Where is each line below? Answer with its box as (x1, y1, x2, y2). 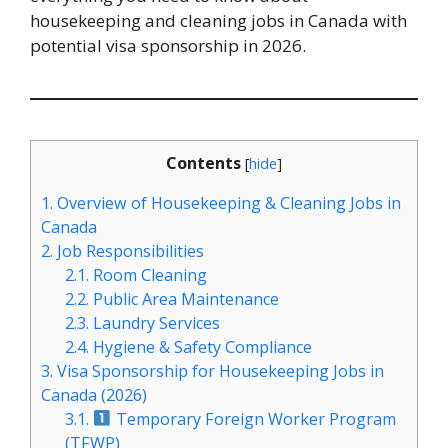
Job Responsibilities (53, 239, 204, 262)
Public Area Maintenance (89, 287, 280, 310)
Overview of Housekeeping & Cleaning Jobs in (53, 191, 401, 214)
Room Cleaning (89, 263, 208, 286)
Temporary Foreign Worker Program (111, 407, 396, 430)
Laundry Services (89, 311, 221, 334)
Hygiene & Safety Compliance (89, 335, 313, 358)
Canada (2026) (41, 383, 147, 406)
